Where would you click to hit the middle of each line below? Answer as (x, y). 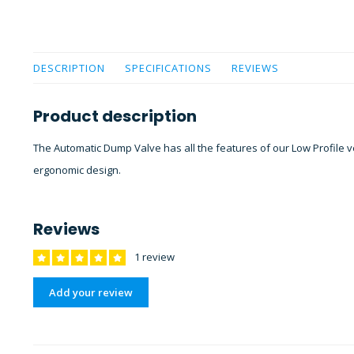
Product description (115, 116)
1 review (153, 257)
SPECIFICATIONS (168, 68)
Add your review (91, 292)
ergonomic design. (77, 170)
